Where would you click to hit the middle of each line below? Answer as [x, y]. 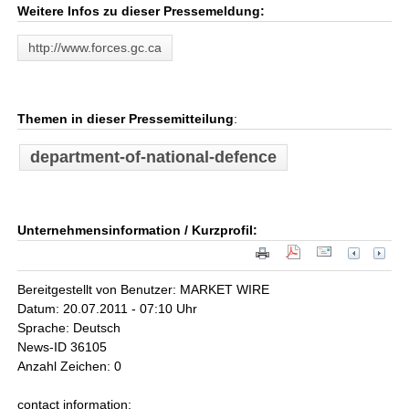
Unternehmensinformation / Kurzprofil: [138, 230]
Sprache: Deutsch [69, 328]
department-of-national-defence [154, 157]
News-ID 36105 [63, 347]
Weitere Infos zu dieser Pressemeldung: [142, 11]
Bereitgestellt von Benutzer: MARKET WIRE [144, 290]
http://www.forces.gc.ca [95, 47]
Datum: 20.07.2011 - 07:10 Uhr [108, 309]
